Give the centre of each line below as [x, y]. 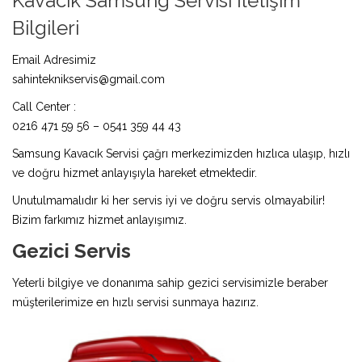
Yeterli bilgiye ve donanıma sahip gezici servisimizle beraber [170, 282]
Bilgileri [46, 27]
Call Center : [44, 106]
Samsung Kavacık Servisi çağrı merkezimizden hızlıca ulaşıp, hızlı [181, 153]
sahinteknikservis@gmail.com [88, 79]
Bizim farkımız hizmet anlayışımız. [99, 219]
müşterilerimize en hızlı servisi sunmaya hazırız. [135, 302]
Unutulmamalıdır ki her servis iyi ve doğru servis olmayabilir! [168, 200]
